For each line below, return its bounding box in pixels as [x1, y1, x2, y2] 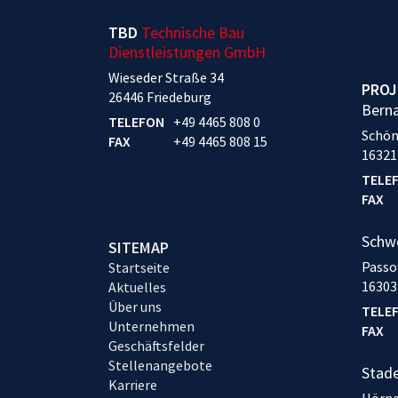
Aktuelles [108, 278, 166, 297]
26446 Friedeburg [108, 88, 211, 107]
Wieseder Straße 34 [108, 68, 224, 87]
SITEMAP [108, 237, 169, 259]
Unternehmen [108, 317, 195, 336]
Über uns [108, 298, 162, 316]
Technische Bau [141, 22, 244, 44]
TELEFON [108, 113, 164, 131]
